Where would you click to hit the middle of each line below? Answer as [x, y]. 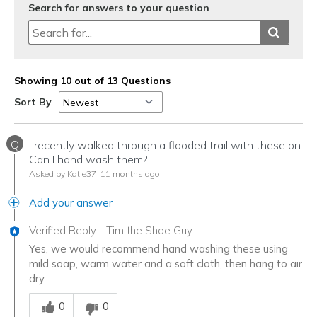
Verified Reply [63, 231]
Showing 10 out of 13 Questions [92, 81]
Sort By [33, 102]
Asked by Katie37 [63, 174]
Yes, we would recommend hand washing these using [158, 249]
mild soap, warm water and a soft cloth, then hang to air [166, 264]
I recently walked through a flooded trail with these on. [166, 145]
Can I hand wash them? [88, 160]
